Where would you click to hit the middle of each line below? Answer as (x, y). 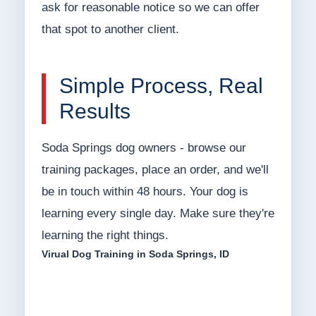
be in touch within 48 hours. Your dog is (145, 192)
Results (95, 111)
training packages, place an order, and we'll (155, 170)
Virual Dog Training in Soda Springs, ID (135, 254)
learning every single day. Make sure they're (158, 214)
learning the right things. (105, 236)
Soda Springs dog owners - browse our (144, 148)
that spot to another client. (110, 30)
